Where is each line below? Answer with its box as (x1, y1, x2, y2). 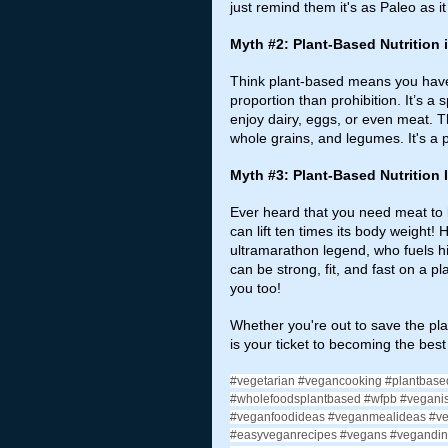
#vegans (340, 427, 387, 442)
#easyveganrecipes (230, 427, 337, 442)
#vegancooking (298, 373, 382, 388)
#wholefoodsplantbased (230, 391, 361, 406)
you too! (230, 279, 281, 296)
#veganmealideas (328, 409, 426, 424)
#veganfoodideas (230, 409, 325, 424)
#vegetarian (230, 373, 295, 388)
